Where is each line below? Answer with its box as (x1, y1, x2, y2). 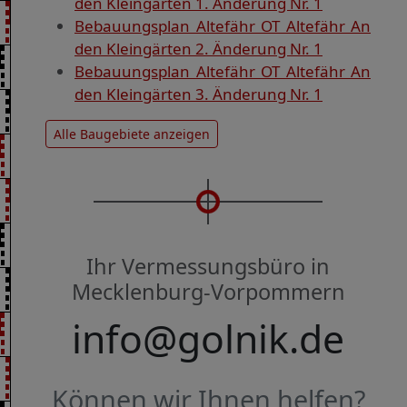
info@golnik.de (72, 312, 344, 366)
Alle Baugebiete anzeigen (54, 125, 210, 144)
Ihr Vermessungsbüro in (86, 252, 330, 282)
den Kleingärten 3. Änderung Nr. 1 (74, 84, 323, 105)
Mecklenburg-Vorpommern (71, 277, 345, 307)
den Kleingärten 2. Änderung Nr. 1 (74, 38, 323, 60)
